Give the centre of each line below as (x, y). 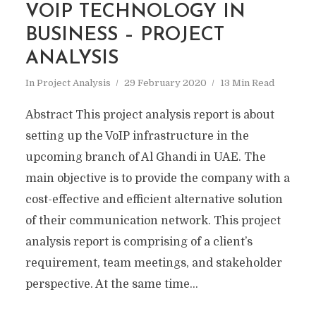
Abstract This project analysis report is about (150, 115)
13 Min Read (247, 83)
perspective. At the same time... (111, 284)
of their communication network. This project (153, 221)
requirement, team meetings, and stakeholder (153, 263)
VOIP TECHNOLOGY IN (135, 12)
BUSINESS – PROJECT (124, 36)
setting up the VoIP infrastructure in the (137, 136)
